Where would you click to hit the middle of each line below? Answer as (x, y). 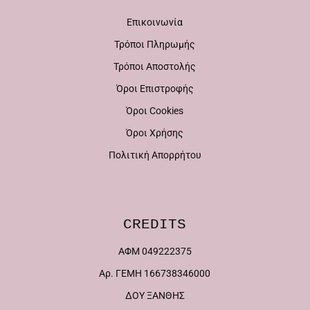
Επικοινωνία (155, 22)
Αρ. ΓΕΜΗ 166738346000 (155, 273)
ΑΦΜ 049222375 (155, 251)
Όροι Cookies (155, 111)
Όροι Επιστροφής (155, 89)
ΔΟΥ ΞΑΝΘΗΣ (155, 295)
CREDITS (155, 225)
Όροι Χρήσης (155, 133)
